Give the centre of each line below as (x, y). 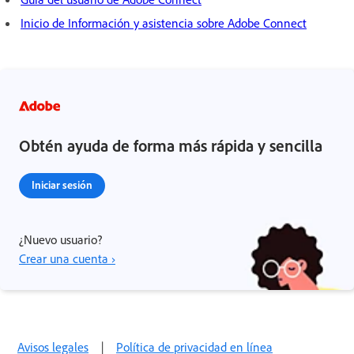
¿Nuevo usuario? (60, 240)
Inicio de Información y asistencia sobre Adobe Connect (164, 23)
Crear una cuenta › (67, 259)
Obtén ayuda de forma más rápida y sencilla (171, 146)
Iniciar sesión (62, 185)
